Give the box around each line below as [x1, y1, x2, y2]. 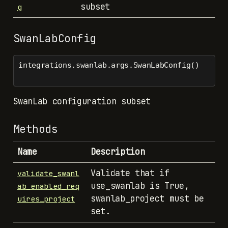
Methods [13, 121, 58, 136]
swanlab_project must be [91, 193, 204, 205]
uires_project [17, 194, 75, 204]
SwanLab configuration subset [13, 96, 151, 107]
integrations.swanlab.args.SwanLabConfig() [18, 60, 199, 70]
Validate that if [91, 167, 169, 179]
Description [91, 146, 145, 158]
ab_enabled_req [17, 181, 79, 191]
